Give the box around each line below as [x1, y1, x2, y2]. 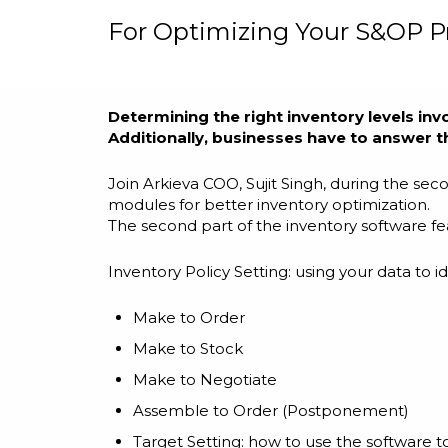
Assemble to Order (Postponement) [133, 401, 409, 420]
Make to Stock [133, 339, 243, 358]
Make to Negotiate [133, 370, 277, 389]
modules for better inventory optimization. [108, 195, 430, 214]
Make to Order [133, 308, 245, 327]
